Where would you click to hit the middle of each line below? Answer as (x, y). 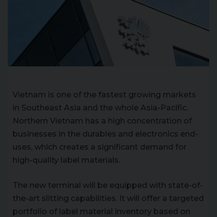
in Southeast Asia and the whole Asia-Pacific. (100, 108)
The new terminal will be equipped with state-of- (108, 186)
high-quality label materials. (66, 160)
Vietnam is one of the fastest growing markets (104, 95)
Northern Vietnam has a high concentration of (102, 121)
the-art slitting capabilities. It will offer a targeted (108, 199)
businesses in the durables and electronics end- (105, 134)
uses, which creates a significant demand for (100, 147)
